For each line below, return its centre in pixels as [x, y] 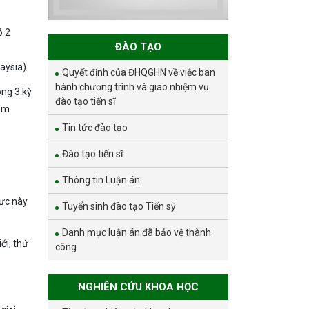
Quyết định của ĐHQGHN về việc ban [139, 72]
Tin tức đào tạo [95, 127]
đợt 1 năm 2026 [170, 32]
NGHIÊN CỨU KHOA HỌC [139, 287]
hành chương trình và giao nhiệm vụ [132, 87]
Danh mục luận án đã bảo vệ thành [137, 232]
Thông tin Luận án [101, 180]
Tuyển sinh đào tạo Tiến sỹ [119, 206]
